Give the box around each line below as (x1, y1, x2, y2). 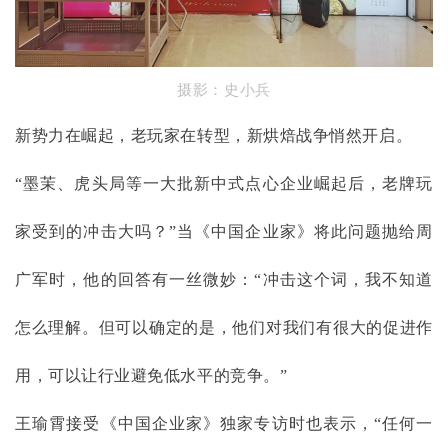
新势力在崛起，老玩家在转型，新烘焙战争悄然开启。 (15, 126, 413, 144)
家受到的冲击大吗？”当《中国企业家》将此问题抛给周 (15, 222, 433, 240)
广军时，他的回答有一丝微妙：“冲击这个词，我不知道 (15, 270, 433, 288)
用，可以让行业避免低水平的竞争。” (15, 366, 288, 384)
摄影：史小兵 (177, 81, 271, 98)
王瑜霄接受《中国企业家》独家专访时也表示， (15, 414, 375, 432)
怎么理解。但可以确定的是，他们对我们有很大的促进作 (15, 318, 433, 336)
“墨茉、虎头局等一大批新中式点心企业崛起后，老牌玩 (15, 174, 433, 192)
